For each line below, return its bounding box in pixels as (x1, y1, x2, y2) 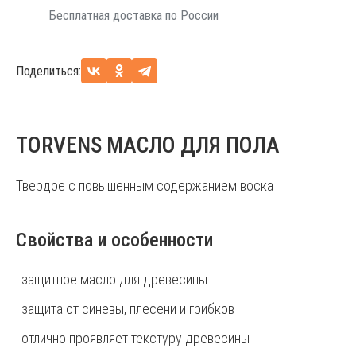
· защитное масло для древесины (16, 271, 207, 288)
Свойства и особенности (16, 229, 213, 251)
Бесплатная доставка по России (49, 8, 219, 23)
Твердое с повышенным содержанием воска (16, 177, 273, 194)
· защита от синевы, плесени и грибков (16, 300, 234, 317)
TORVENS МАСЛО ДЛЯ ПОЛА (16, 132, 280, 158)
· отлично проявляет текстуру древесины (16, 330, 250, 346)
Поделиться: (16, 64, 81, 79)
